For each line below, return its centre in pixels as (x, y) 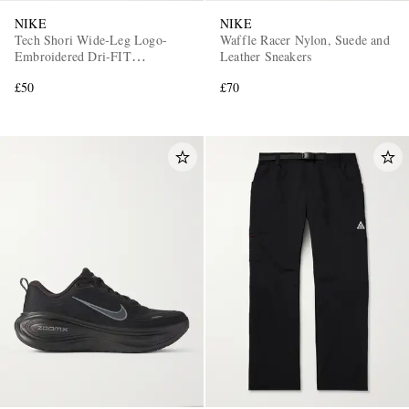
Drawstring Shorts (63, 73)
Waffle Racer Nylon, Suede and (305, 40)
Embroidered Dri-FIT (73, 57)
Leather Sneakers (266, 57)
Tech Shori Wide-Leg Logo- (91, 40)
